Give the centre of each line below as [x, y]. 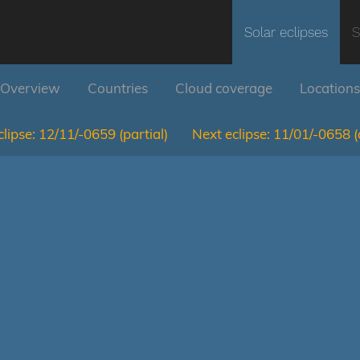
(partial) [143, 134]
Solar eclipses [286, 32]
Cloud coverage [224, 88]
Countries [118, 88]
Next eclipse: [231, 134]
